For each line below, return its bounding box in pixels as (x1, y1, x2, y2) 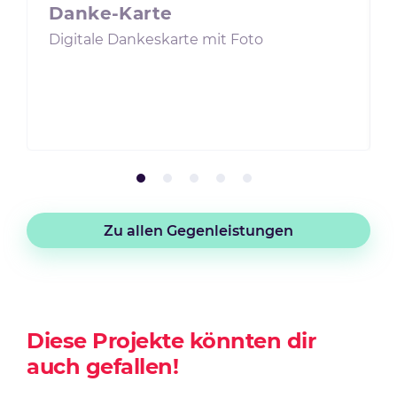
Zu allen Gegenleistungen (104, 222, 293, 239)
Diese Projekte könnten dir (27, 328, 316, 354)
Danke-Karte (49, 3, 173, 24)
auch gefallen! (27, 354, 179, 379)
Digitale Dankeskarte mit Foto (49, 31, 263, 48)
